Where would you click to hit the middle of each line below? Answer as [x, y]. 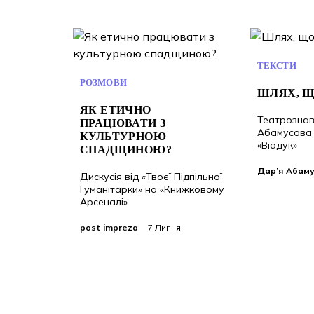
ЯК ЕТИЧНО [116, 110]
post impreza [109, 227]
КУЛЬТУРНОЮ [123, 136]
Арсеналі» [104, 202]
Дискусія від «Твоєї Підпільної [151, 177]
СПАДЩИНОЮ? [126, 150]
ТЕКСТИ [277, 66]
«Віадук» [277, 145]
